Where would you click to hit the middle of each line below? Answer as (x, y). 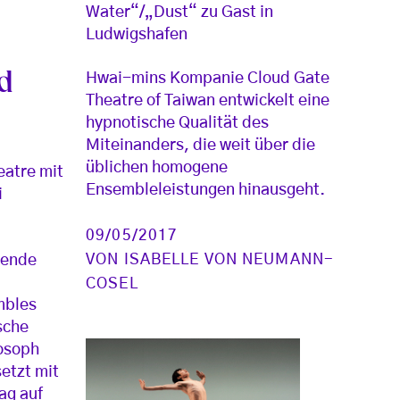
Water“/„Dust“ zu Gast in (180, 13)
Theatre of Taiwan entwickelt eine (208, 101)
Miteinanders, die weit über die (201, 146)
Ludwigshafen (137, 35)
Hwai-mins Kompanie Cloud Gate (208, 79)
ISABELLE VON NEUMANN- (229, 260)
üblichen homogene (157, 168)
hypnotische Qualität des (178, 124)
